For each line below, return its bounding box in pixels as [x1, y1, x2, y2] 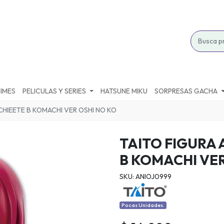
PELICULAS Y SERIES [22, 86, 86, 95]
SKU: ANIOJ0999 [119, 171, 171, 181]
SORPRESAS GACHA [154, 86, 218, 95]
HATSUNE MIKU [100, 86, 148, 95]
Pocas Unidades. [121, 201, 165, 209]
